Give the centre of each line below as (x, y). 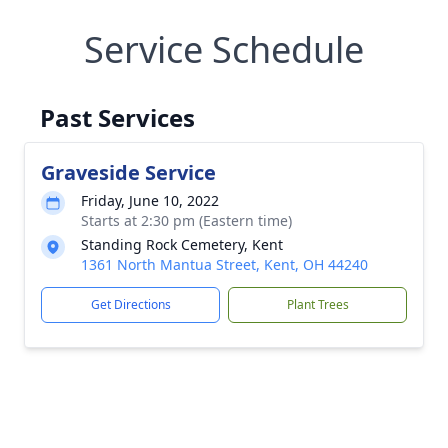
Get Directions (130, 304)
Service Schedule (224, 49)
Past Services (117, 117)
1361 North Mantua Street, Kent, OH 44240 (224, 264)
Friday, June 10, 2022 (150, 200)
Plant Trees (317, 304)
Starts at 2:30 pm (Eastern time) (186, 220)
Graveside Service (128, 172)
